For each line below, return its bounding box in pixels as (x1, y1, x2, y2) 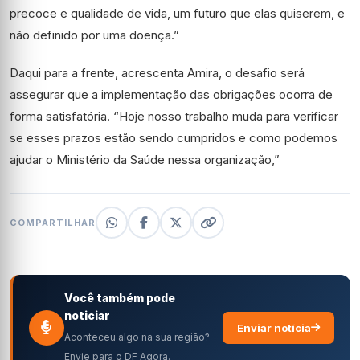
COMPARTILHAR (10, 216, 96, 228)
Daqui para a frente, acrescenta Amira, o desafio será (10, 65, 305, 80)
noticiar (64, 309, 110, 322)
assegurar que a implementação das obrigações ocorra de (10, 87, 333, 102)
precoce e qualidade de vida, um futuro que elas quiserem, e (10, 6, 345, 21)
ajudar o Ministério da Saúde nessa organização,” (10, 152, 280, 167)
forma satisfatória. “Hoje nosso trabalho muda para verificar (10, 108, 338, 124)
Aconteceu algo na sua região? (64, 331, 210, 343)
